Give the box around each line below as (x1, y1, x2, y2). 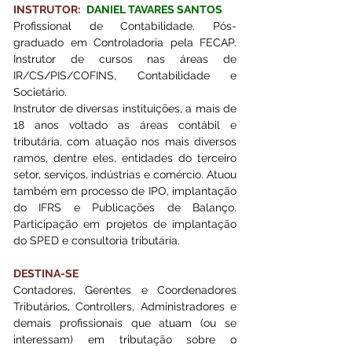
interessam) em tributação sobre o (13, 332, 236, 346)
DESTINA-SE (13, 266, 79, 280)
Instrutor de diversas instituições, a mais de (13, 101, 236, 115)
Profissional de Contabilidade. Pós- (13, 19, 236, 32)
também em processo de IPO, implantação (13, 184, 236, 197)
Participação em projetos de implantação (13, 217, 236, 230)
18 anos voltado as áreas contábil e (13, 118, 236, 131)
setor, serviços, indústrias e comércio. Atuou (13, 167, 236, 181)
